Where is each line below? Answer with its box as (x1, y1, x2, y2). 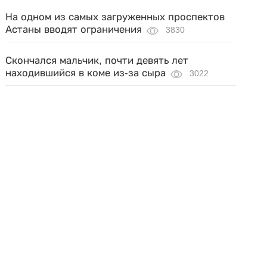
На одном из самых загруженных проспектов (5, 11, 225, 23)
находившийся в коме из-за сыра (5, 67, 166, 79)
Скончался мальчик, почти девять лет (5, 55, 189, 66)
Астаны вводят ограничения (5, 24, 142, 35)
